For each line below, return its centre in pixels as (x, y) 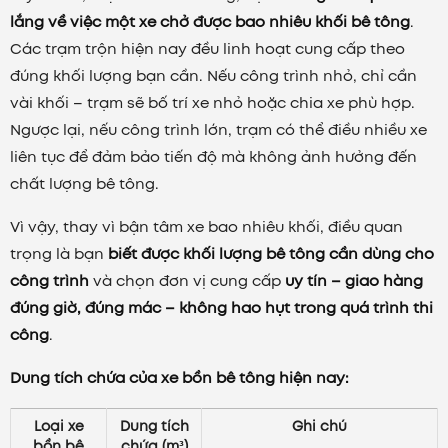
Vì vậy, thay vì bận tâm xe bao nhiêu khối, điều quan (206, 226)
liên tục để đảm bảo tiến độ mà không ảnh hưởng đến (213, 156)
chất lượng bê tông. (84, 183)
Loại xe (58, 426)
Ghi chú (319, 426)
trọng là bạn (59, 253)
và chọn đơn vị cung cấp (187, 280)
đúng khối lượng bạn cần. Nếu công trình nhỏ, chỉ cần (213, 75)
